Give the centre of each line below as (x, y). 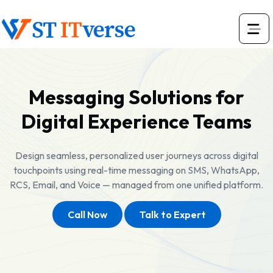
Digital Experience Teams (136, 121)
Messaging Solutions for (136, 97)
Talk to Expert (172, 214)
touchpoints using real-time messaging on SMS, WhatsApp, (136, 170)
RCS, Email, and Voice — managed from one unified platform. (136, 185)
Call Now (87, 214)
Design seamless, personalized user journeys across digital (136, 155)
